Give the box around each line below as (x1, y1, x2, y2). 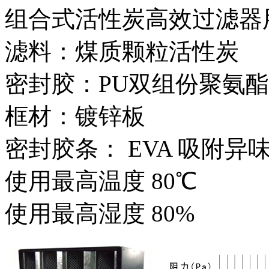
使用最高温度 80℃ (5, 168, 197, 194)
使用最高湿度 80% (5, 200, 195, 226)
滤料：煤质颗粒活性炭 (5, 38, 239, 64)
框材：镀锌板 (5, 103, 145, 129)
